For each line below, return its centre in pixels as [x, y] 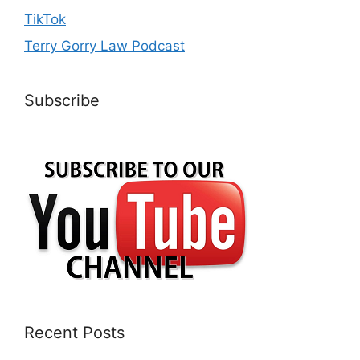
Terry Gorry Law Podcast [104, 46]
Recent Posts [74, 333]
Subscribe [62, 101]
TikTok [45, 19]
